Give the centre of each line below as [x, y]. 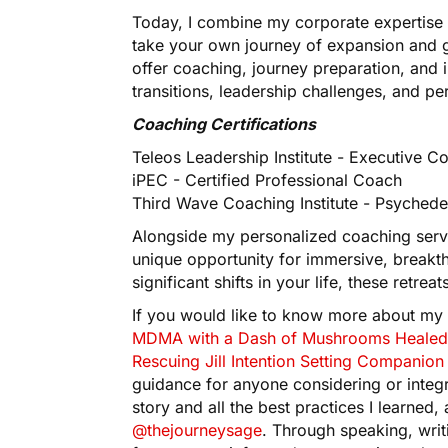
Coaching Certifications [224, 124]
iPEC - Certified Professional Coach [267, 180]
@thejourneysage [197, 430]
